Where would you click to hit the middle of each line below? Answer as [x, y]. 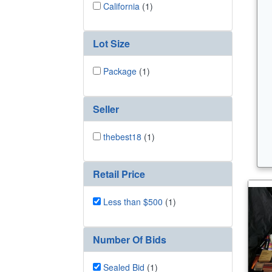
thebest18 [122, 136]
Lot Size [111, 43]
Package [120, 71]
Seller [106, 109]
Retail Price [119, 174]
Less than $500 [133, 202]
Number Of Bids [130, 239]
